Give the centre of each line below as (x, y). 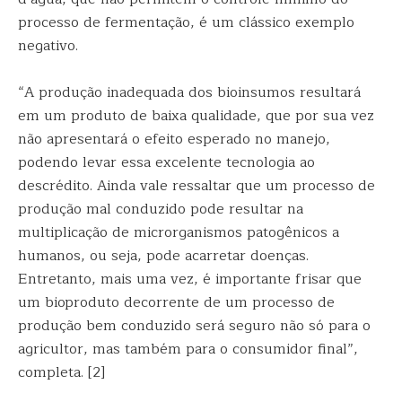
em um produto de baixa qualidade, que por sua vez (196, 116)
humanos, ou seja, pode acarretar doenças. (163, 256)
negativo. (50, 46)
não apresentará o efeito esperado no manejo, (174, 139)
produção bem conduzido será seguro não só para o (194, 326)
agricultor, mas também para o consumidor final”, (188, 349)
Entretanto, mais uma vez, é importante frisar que (190, 279)
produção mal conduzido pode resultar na (161, 209)
